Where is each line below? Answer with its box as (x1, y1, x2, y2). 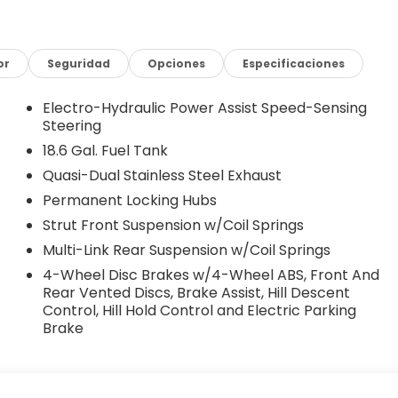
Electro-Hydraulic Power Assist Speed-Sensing (42, 97, 367, 118)
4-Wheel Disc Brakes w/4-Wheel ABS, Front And (42, 264, 379, 285)
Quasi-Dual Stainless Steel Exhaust (42, 164, 282, 186)
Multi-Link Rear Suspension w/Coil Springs (42, 239, 330, 260)
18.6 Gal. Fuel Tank (42, 139, 168, 161)
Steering (42, 115, 101, 136)
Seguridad (47, 55, 111, 71)
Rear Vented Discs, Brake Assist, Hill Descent (42, 282, 350, 303)
